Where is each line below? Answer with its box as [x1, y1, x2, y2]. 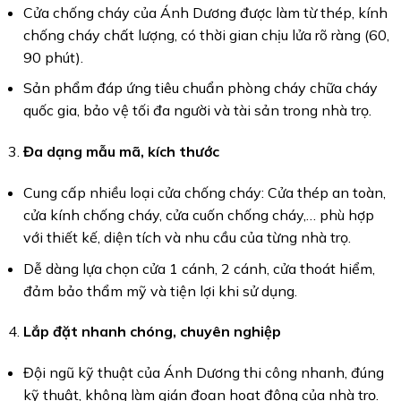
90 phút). [22, 47, 83, 66]
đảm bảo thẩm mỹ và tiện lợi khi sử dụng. [22, 281, 297, 300]
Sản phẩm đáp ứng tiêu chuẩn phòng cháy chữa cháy [22, 79, 378, 98]
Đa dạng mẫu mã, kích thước [22, 142, 219, 161]
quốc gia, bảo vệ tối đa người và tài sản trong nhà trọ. [22, 101, 371, 120]
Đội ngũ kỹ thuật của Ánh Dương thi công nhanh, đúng [22, 363, 384, 382]
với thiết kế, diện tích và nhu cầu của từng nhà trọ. [22, 227, 351, 246]
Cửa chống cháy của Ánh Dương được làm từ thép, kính [22, 3, 388, 21]
